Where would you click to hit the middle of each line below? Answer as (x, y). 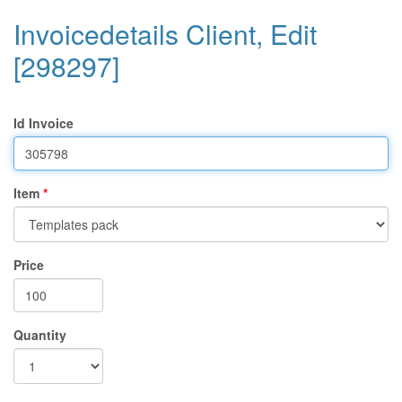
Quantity (40, 335)
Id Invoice (44, 123)
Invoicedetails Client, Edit (165, 34)
